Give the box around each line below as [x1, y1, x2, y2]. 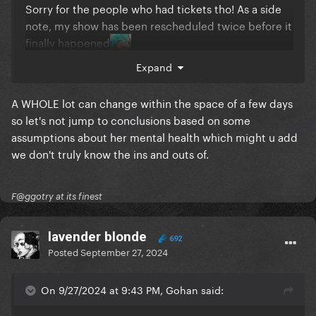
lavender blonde [48, 229, 147, 245]
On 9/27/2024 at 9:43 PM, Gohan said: [41, 281, 224, 298]
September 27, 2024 [80, 244, 168, 259]
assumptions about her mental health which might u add [11, 128, 298, 145]
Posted [48, 244, 80, 259]
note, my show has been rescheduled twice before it [25, 16, 292, 34]
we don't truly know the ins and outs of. [11, 145, 209, 162]
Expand [135, 59, 178, 75]
